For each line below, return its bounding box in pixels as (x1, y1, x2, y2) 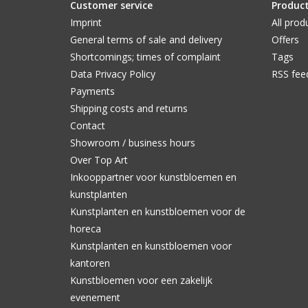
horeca (70, 221, 101, 235)
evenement (70, 290, 120, 304)
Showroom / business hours (70, 135, 195, 149)
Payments (70, 84, 115, 98)
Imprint (70, 15, 102, 29)
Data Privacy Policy (70, 67, 155, 80)
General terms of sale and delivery (70, 32, 222, 46)
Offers (271, 32, 299, 46)
